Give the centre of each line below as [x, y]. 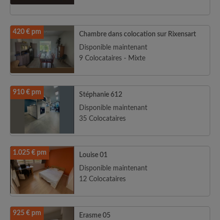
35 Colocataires [102, 119]
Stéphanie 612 [101, 95]
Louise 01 [93, 155]
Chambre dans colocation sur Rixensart [137, 34]
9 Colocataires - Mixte [112, 58]
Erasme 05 [95, 216]
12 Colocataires [102, 179]
